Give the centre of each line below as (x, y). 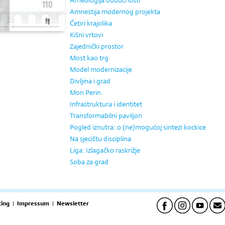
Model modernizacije (101, 69)
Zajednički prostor (97, 46)
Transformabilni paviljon (106, 116)
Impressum (33, 203)
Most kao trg (89, 58)
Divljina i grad (90, 81)
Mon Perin (85, 92)
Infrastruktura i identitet (106, 104)
